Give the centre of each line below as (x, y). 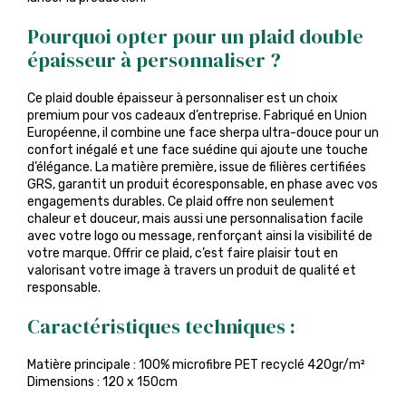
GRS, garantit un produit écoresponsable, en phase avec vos (203, 184)
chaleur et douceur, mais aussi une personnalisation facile (195, 219)
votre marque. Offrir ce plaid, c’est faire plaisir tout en (183, 253)
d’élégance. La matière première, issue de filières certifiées (197, 167)
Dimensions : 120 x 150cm (102, 382)
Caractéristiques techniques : (161, 326)
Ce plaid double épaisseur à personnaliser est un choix (183, 98)
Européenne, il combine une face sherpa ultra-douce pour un (203, 133)
